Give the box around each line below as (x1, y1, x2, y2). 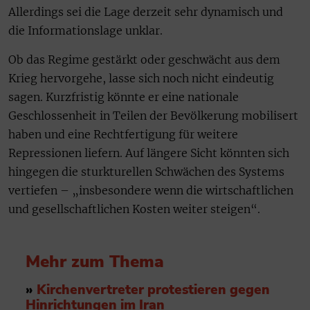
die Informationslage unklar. (8, 24, 163, 38)
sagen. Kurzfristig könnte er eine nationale (8, 89, 239, 104)
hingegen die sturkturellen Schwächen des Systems (8, 164, 284, 179)
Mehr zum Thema (26, 250, 164, 273)
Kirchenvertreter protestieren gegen (37, 280, 270, 299)
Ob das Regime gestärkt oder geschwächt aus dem (8, 52, 280, 66)
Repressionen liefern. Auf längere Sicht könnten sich (8, 145, 289, 160)
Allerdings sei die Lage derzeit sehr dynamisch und (8, 5, 283, 19)
